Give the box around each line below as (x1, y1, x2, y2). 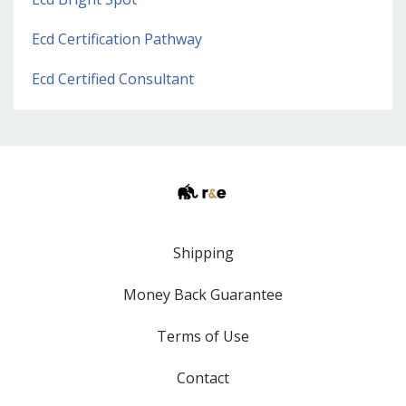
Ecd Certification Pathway (32, 29, 202, 50)
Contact (177, 368, 229, 389)
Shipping (172, 243, 234, 264)
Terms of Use (157, 326, 249, 347)
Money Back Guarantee (123, 285, 283, 305)
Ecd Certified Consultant (32, 69, 194, 90)
